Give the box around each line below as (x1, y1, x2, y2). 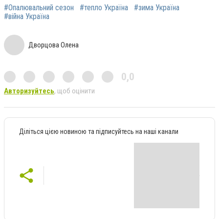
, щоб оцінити (54, 86, 95, 95)
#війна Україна (4, 11, 49, 21)
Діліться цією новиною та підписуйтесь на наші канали (19, 127, 178, 135)
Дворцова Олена (28, 40, 79, 49)
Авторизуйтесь (4, 86, 54, 95)
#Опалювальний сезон (4, 2, 74, 12)
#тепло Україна (80, 2, 128, 12)
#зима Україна (134, 2, 179, 12)
